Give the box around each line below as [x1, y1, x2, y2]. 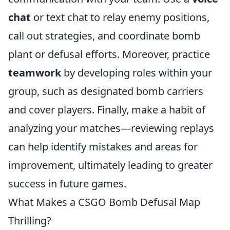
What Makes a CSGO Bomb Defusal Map [8, 195, 200, 209]
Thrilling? [8, 214, 51, 227]
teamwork [8, 66, 61, 80]
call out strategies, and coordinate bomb [8, 29, 200, 43]
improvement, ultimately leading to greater [8, 158, 213, 172]
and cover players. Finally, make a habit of [8, 103, 205, 117]
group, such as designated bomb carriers [8, 84, 203, 98]
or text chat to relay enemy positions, [31, 10, 209, 24]
